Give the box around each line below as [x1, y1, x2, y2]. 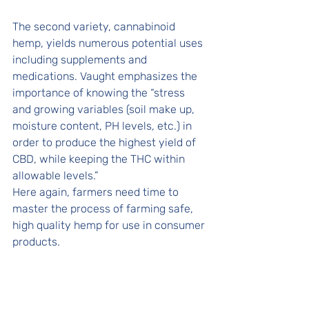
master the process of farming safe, [12, 202, 196, 215]
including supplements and [12, 53, 150, 66]
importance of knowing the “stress [12, 86, 188, 99]
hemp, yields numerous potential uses [12, 37, 206, 50]
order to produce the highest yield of [12, 136, 199, 149]
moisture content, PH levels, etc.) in [12, 119, 195, 132]
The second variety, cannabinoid [12, 20, 178, 33]
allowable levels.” [12, 169, 101, 182]
